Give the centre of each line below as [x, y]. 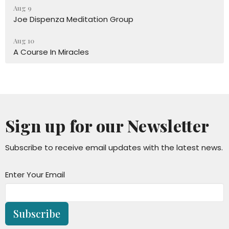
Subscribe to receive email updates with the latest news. [114, 147]
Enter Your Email [35, 174]
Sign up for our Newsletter [107, 125]
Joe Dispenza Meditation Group [73, 19]
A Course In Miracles [51, 52]
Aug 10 [24, 40]
